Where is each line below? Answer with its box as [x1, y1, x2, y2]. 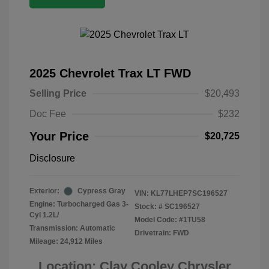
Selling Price [29, 88, 86, 99]
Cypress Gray [77, 187, 125, 196]
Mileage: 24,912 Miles [29, 237, 103, 246]
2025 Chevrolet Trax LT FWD [29, 67, 191, 80]
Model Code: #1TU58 [134, 216, 205, 225]
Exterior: [29, 187, 59, 196]
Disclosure [29, 153, 75, 164]
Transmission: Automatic [29, 224, 115, 233]
